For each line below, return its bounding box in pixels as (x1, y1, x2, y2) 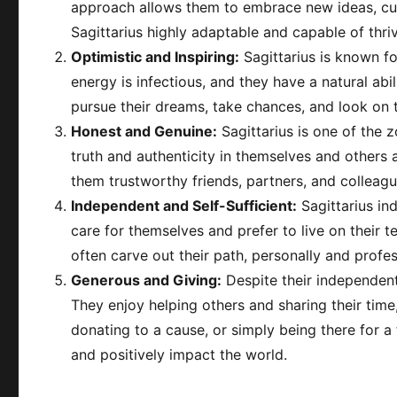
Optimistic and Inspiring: (71, 47, 240, 66)
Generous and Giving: (71, 270, 222, 289)
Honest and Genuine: (71, 121, 218, 140)
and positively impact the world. (71, 345, 288, 363)
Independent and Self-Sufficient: (71, 196, 298, 214)
